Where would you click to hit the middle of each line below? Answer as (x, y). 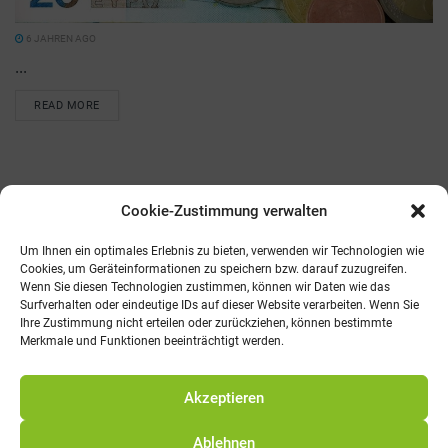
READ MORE (67, 105)
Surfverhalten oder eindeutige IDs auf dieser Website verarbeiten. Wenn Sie (219, 305)
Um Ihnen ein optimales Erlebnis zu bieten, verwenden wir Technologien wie (222, 251)
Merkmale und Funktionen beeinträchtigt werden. (152, 341)
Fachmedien (205, 242)
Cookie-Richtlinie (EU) (322, 242)
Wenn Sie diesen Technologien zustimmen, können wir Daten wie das (205, 287)
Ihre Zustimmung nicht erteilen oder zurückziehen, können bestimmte (206, 323)
